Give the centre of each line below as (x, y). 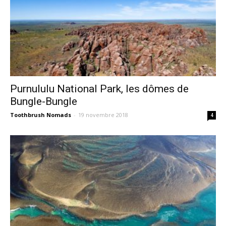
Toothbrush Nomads (41, 115)
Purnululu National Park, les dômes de (99, 89)
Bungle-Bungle (44, 102)
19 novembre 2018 (103, 115)
